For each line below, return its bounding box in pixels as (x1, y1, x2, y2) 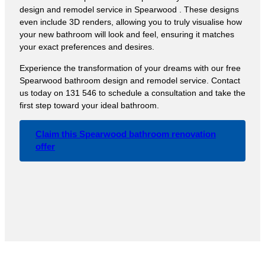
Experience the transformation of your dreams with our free (20, 63, 241, 73)
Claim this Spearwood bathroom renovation (35, 129, 216, 139)
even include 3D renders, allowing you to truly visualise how (20, 17, 242, 27)
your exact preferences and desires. (20, 42, 154, 52)
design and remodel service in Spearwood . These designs (20, 5, 239, 15)
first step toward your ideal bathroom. (20, 100, 159, 110)
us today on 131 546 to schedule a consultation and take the (20, 88, 245, 98)
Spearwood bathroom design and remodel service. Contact (20, 75, 240, 85)
